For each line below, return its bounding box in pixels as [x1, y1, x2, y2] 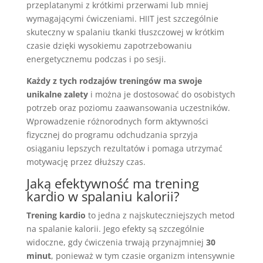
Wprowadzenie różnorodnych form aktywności [26, 116, 208, 127]
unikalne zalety [26, 89, 88, 100]
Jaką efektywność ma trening [26, 174, 199, 192]
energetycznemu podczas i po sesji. [26, 53, 166, 65]
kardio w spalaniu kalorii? [26, 187, 180, 205]
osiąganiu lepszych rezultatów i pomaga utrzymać [26, 143, 222, 154]
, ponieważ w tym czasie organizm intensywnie [50, 250, 235, 261]
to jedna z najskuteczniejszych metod [85, 210, 235, 221]
